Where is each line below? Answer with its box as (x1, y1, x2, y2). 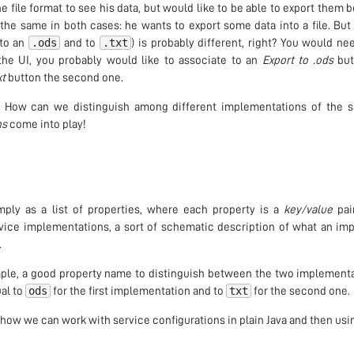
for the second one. (250, 285, 350, 298)
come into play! (6, 119, 86, 131)
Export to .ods (262, 55, 333, 67)
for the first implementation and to (50, 285, 226, 298)
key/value (284, 204, 333, 217)
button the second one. (5, 72, 123, 85)
